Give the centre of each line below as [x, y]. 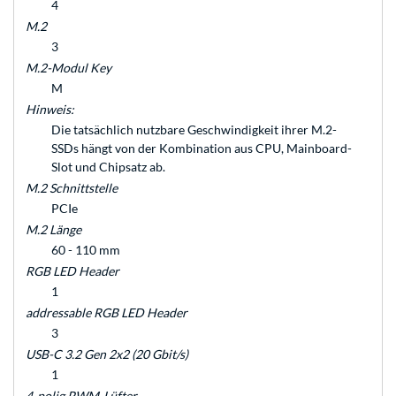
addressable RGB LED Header [107, 313]
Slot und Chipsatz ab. [108, 167]
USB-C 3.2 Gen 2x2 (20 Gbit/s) [107, 354]
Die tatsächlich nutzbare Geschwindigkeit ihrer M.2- [194, 130]
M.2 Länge [53, 230]
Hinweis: [50, 110]
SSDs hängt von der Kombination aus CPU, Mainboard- [202, 148]
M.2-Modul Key [69, 68]
